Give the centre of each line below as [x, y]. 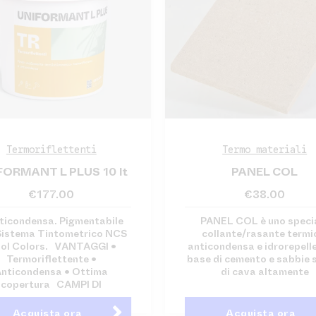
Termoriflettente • [51, 259]
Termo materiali [265, 150]
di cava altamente [265, 272]
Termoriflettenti [51, 150]
